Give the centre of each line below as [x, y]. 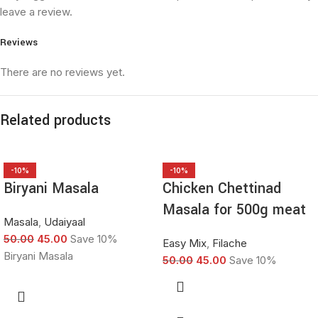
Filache [230, 243]
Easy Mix [185, 243]
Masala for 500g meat [234, 210]
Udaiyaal [65, 222]
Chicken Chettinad [222, 188]
